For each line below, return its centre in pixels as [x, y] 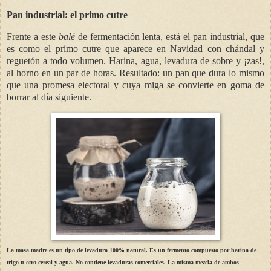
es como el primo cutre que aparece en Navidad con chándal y [135, 48]
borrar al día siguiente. [49, 97]
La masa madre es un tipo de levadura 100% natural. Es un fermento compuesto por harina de [132, 250]
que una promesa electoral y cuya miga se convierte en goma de [135, 85]
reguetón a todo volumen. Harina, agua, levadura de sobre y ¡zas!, [135, 60]
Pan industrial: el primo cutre [67, 15]
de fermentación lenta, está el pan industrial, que [171, 36]
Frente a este [33, 36]
